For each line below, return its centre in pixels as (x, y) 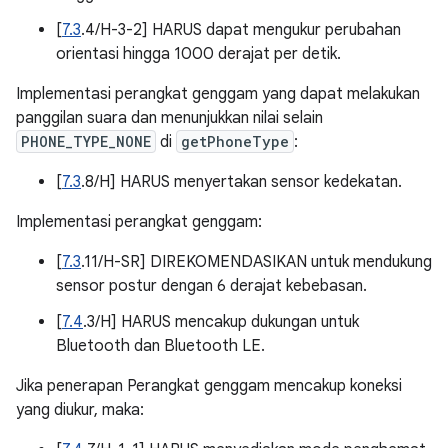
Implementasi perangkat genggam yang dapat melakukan (218, 94)
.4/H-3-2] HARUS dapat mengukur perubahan (241, 30)
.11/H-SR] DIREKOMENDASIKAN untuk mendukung (256, 262)
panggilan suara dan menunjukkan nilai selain (169, 118)
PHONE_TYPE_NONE (86, 141)
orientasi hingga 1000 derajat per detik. (198, 54)
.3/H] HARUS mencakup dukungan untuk (221, 322)
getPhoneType (235, 141)
